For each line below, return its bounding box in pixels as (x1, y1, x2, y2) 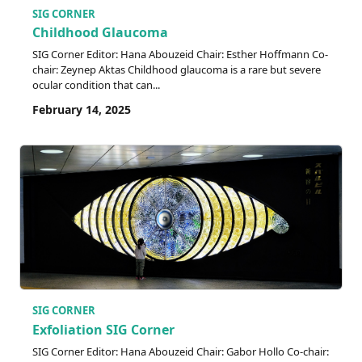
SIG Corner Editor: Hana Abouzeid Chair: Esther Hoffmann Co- (32, 47, 328, 62)
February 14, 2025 (32, 102, 131, 118)
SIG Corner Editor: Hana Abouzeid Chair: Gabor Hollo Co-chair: (32, 344, 329, 360)
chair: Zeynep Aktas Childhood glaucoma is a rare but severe (32, 62, 321, 78)
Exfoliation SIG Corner (32, 321, 175, 339)
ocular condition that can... (32, 78, 160, 93)
